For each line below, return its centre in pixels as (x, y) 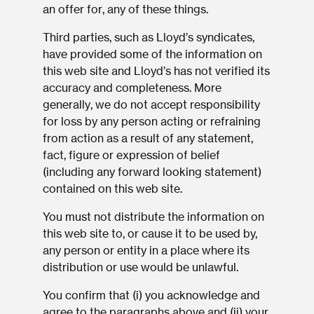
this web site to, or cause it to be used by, (150, 234)
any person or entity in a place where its (146, 251)
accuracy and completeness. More (132, 88)
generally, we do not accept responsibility (151, 105)
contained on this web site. (112, 189)
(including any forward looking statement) (152, 172)
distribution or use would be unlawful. (140, 268)
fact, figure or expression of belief (131, 156)
